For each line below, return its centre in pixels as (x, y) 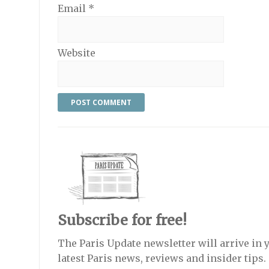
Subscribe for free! (122, 220)
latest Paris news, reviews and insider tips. (162, 258)
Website (76, 53)
